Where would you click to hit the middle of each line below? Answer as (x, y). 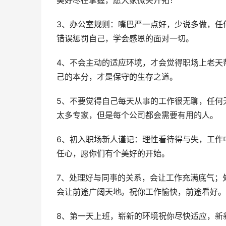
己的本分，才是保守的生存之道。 (117, 77)
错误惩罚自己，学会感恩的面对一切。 (125, 39)
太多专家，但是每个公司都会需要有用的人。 (137, 115)
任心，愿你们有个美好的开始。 (113, 154)
